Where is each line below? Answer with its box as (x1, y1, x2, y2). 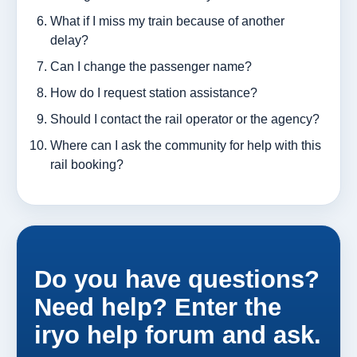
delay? (50, 33, 88, 47)
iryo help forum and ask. (34, 320, 321, 349)
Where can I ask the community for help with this (50, 138, 321, 152)
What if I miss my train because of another (50, 14, 284, 28)
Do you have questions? (34, 265, 320, 293)
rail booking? (50, 157, 124, 171)
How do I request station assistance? (50, 85, 257, 100)
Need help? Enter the (34, 292, 281, 321)
